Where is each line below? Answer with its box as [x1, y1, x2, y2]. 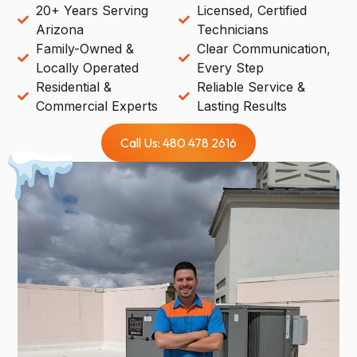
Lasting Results [196, 97, 287, 114]
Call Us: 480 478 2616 [120, 134, 237, 151]
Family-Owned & [35, 40, 134, 57]
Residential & [35, 78, 112, 95]
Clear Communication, [196, 40, 331, 57]
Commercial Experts [35, 97, 158, 114]
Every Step [196, 59, 264, 76]
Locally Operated [35, 59, 139, 76]
